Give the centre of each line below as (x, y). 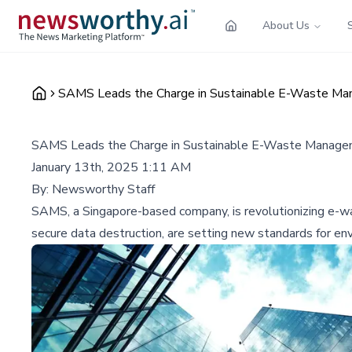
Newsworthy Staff (103, 189)
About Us (286, 25)
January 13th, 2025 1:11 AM (111, 167)
